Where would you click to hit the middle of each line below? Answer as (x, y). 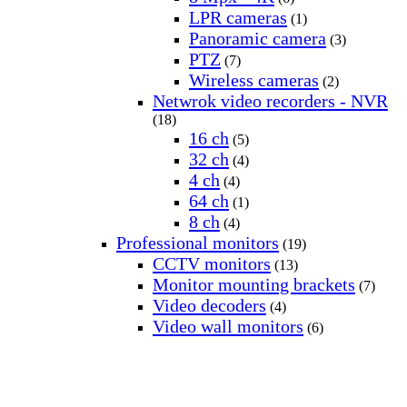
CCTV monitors (212, 264)
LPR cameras (238, 18)
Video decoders (209, 306)
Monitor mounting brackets (254, 285)
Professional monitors (198, 243)
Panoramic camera (258, 39)
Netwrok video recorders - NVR (270, 101)
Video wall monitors (228, 327)
